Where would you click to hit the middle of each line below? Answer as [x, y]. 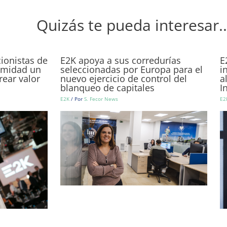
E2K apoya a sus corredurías [121, 60]
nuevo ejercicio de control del [124, 78]
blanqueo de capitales [107, 87]
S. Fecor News [101, 99]
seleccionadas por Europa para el [131, 69]
